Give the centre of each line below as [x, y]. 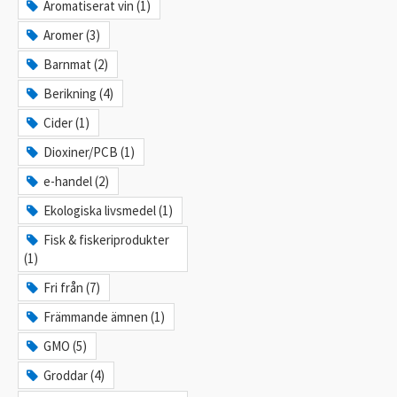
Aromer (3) [72, 35]
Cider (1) [67, 122]
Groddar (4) [74, 375]
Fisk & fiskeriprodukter [107, 239]
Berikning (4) [79, 93]
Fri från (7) [72, 287]
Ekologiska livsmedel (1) [109, 210]
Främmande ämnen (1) [105, 316]
